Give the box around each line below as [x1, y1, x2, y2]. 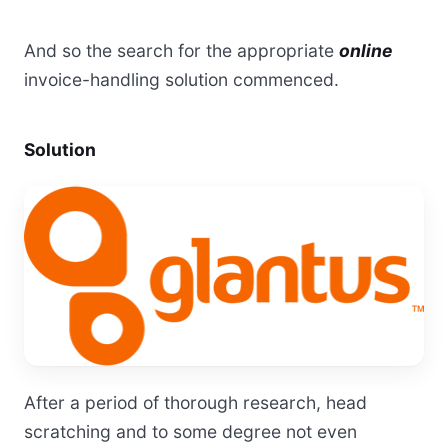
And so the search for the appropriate [24, 39, 339, 61]
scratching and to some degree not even [24, 421, 357, 443]
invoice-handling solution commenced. [24, 68, 339, 90]
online [339, 39, 392, 61]
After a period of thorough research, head [24, 392, 367, 414]
